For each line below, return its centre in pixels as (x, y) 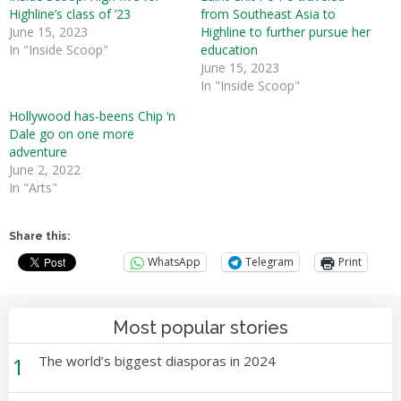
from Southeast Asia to (268, 13)
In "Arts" (33, 187)
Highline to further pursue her (286, 31)
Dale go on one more (72, 133)
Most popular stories (200, 327)
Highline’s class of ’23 (70, 13)
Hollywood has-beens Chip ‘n (92, 115)
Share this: (39, 236)
